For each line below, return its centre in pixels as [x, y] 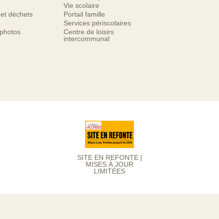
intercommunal [87, 39]
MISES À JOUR [109, 164]
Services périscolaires [97, 23]
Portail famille [84, 14]
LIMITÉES [109, 171]
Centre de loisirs [89, 32]
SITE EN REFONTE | [109, 158]
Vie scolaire [81, 5]
